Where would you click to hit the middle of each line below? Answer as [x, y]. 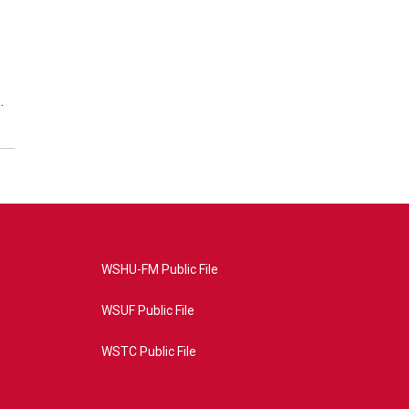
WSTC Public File [148, 351]
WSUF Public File [147, 310]
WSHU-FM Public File [159, 269]
